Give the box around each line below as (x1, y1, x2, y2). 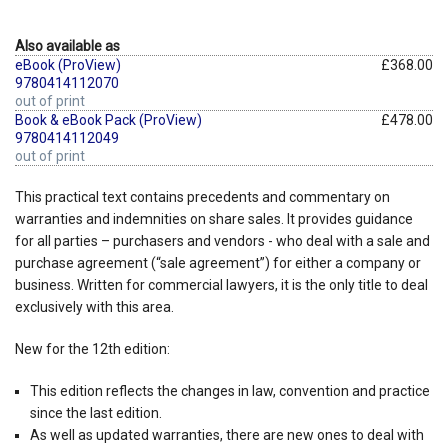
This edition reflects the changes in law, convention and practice (30, 382, 431, 399)
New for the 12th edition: (15, 340, 170, 357)
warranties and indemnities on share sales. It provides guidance (15, 210, 413, 227)
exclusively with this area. (15, 298, 174, 315)
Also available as (15, 37, 120, 54)
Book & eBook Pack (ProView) (15, 111, 202, 128)
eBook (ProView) (15, 56, 121, 73)
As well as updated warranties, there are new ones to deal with (30, 426, 425, 443)
